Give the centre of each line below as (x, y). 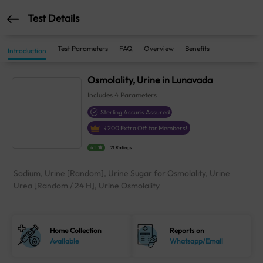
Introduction (27, 51)
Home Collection (76, 231)
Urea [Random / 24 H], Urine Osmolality (87, 186)
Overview (159, 48)
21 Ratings (121, 148)
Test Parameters (83, 48)
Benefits (197, 48)
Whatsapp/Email (197, 241)
